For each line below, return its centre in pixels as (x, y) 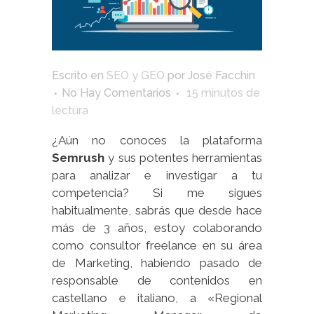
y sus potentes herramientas (183, 157)
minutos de (229, 93)
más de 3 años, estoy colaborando (157, 227)
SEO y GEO (136, 75)
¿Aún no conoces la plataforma (157, 140)
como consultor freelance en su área (157, 245)
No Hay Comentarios (116, 93)
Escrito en (79, 75)
